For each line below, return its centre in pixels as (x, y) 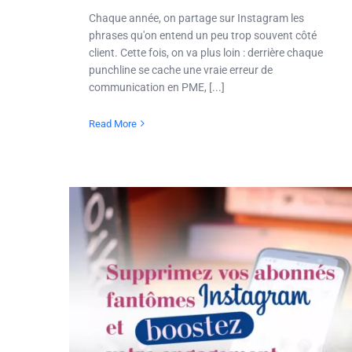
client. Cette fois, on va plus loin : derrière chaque (206, 52)
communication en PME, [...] (157, 87)
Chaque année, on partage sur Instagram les (196, 18)
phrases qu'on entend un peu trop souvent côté (203, 35)
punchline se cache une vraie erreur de (181, 70)
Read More (113, 123)
